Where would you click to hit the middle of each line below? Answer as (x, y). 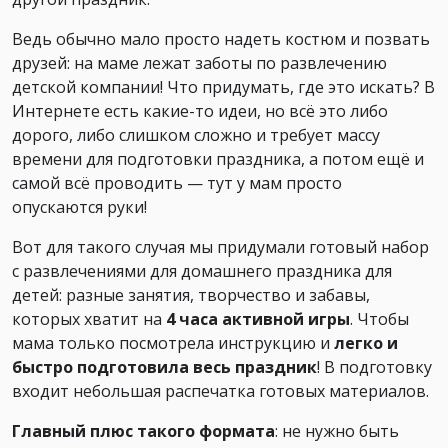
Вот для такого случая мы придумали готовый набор (220, 246)
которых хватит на (89, 318)
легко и (366, 342)
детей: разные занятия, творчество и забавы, (191, 294)
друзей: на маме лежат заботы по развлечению (199, 62)
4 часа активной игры (258, 318)
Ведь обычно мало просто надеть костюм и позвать (221, 38)
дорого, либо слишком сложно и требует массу (196, 134)
